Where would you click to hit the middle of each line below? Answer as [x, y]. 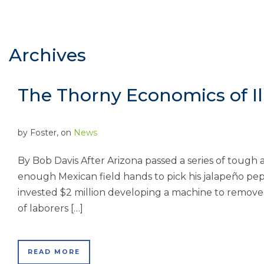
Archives [47, 55]
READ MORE [54, 252]
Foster [43, 133]
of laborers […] [50, 208]
